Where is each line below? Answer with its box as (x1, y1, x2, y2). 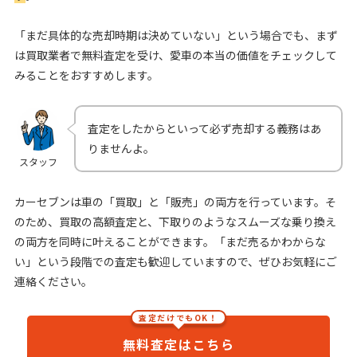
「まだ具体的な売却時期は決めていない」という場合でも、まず (14, 26, 338, 43)
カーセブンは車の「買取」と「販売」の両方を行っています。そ (14, 193, 336, 210)
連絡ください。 (14, 273, 92, 289)
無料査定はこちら (122, 334, 235, 354)
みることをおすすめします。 (14, 66, 159, 83)
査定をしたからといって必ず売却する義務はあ (87, 120, 321, 136)
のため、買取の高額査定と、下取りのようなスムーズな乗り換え (14, 213, 336, 229)
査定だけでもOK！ (139, 311, 218, 324)
